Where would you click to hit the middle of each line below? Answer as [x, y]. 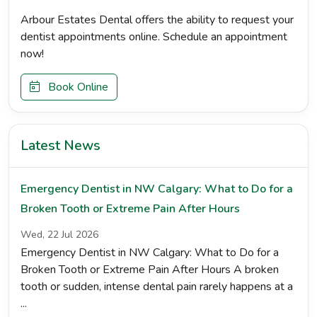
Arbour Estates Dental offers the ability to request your [157, 20]
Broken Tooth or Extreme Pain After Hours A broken [150, 270]
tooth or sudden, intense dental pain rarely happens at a [157, 287]
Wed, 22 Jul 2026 [59, 235]
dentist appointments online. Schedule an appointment [154, 37]
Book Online [74, 87]
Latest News [60, 146]
